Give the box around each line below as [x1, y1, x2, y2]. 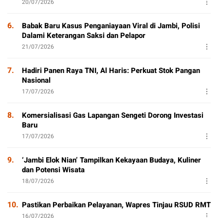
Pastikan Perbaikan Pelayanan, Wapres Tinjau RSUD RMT [22, 200, 211, 211]
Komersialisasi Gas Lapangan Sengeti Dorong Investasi [22, 110, 203, 121]
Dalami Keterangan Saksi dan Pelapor [22, 30, 145, 41]
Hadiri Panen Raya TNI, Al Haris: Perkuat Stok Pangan [22, 65, 200, 76]
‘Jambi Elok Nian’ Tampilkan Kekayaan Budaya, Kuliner [22, 155, 201, 166]
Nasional [22, 75, 51, 86]
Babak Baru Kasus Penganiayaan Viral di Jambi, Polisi [22, 20, 200, 32]
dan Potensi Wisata [22, 164, 85, 176]
